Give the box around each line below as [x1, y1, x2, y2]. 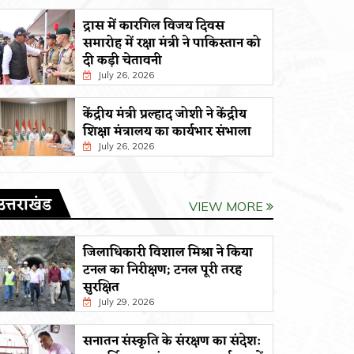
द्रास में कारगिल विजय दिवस [83, 14, 224, 37]
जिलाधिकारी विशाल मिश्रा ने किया [83, 241, 253, 264]
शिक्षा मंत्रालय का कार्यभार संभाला [83, 120, 251, 143]
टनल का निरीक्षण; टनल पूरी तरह [83, 258, 242, 281]
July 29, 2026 [96, 296, 154, 307]
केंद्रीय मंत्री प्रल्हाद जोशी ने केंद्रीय [83, 103, 247, 126]
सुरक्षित [83, 276, 119, 299]
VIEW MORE [189, 198, 266, 214]
